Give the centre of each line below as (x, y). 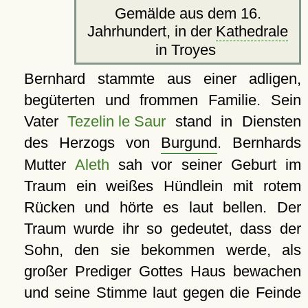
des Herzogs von (92, 142)
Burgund (189, 142)
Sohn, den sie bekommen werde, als (162, 250)
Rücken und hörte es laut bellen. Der (162, 207)
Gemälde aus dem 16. (188, 13)
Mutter (49, 164)
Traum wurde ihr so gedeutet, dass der (162, 228)
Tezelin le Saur (117, 121)
